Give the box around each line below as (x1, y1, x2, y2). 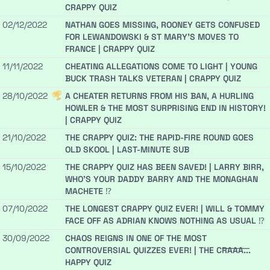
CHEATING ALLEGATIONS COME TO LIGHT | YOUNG (65, 61, 257, 72)
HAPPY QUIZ (65, 257, 111, 268)
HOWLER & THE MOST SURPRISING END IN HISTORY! (65, 102, 266, 114)
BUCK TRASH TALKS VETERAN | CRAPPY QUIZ (65, 73, 241, 84)
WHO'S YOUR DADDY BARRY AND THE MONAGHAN (65, 174, 258, 185)
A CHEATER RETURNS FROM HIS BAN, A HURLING (65, 90, 254, 102)
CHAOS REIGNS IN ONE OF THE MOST (65, 233, 207, 244)
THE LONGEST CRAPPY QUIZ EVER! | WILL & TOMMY (65, 203, 265, 215)
